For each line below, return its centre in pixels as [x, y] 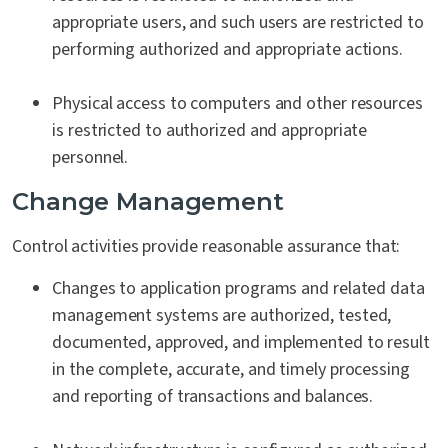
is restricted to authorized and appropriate [210, 131]
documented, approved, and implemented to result [241, 343]
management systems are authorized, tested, [222, 316]
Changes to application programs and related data [238, 289]
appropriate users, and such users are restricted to [238, 23]
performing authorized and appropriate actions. [228, 50]
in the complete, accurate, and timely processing [231, 370]
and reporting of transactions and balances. [213, 397]
